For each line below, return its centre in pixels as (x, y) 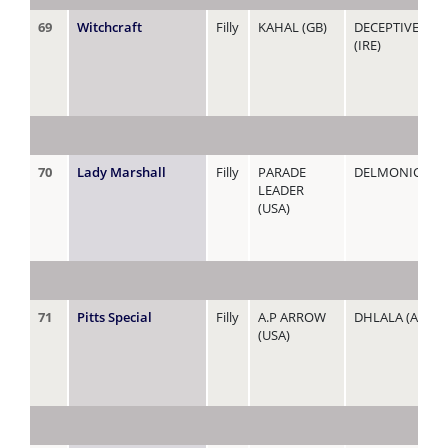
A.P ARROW (292, 316)
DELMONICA (391, 171)
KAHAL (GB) (292, 26)
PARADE (282, 171)
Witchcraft (109, 26)
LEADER (281, 189)
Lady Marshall (121, 171)
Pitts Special (114, 316)
